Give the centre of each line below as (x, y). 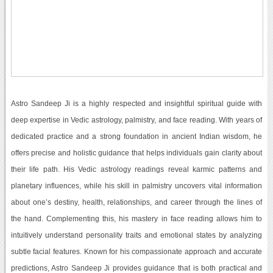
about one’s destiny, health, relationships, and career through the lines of (136, 202)
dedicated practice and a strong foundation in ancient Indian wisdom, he (136, 136)
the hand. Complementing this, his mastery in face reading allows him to (136, 218)
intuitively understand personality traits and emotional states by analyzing (136, 235)
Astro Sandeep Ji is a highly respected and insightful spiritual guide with (136, 103)
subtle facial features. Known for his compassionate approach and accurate (136, 251)
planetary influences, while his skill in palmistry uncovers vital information (136, 186)
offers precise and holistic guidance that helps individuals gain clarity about (136, 153)
